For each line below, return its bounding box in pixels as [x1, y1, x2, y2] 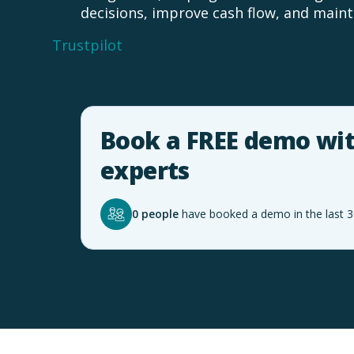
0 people [132, 206, 179, 222]
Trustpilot [52, 36, 122, 55]
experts [100, 153, 190, 186]
